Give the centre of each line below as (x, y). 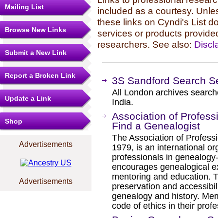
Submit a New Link (36, 53)
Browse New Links (36, 30)
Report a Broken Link (40, 75)
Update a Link (28, 98)
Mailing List (24, 7)
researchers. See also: (146, 44)
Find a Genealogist (156, 126)
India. (123, 102)
